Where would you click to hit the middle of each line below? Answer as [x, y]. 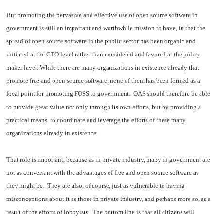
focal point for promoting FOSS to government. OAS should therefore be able [109, 94]
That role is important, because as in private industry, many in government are [109, 160]
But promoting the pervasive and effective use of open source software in [102, 15]
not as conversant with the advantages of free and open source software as [103, 173]
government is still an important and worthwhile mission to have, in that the [106, 28]
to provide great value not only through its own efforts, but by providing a [104, 107]
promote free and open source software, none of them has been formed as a [103, 81]
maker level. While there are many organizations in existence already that [103, 68]
